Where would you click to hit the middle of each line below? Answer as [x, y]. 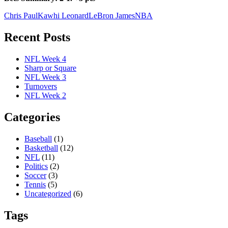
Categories [32, 117]
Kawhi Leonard [63, 16]
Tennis [35, 185]
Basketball [41, 148]
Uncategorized [48, 194]
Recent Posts [37, 37]
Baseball [38, 139]
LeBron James [112, 16]
